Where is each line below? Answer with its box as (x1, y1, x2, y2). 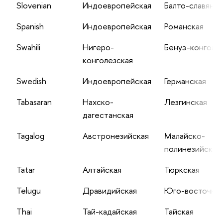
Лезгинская (164, 96, 207, 108)
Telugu (16, 185, 41, 197)
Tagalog (16, 130, 44, 142)
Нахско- (82, 96, 113, 108)
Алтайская (82, 164, 121, 176)
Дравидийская (82, 185, 137, 197)
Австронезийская (82, 130, 149, 142)
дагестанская (82, 109, 133, 121)
